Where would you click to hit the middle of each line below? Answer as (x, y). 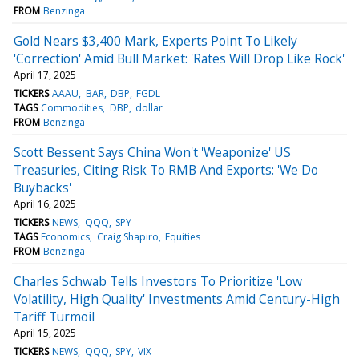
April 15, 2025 (45, 333)
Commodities (72, 107)
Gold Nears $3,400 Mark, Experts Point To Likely (155, 40)
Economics (66, 236)
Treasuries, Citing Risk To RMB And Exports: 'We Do (166, 169)
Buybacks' (42, 187)
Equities (182, 236)
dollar (149, 107)
